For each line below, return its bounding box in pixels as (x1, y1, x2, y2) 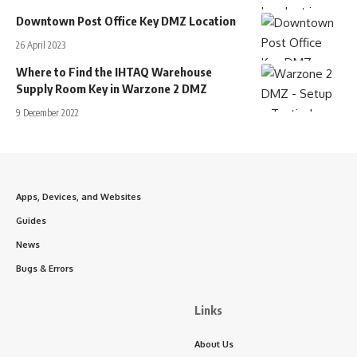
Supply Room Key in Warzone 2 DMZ (16, 80, 207, 96)
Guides (16, 214, 46, 226)
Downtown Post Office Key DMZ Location (16, 13, 236, 28)
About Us (194, 338, 233, 350)
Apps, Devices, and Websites (16, 190, 141, 202)
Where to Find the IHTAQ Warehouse (16, 64, 212, 79)
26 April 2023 (16, 38, 65, 51)
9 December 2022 (16, 106, 79, 119)
